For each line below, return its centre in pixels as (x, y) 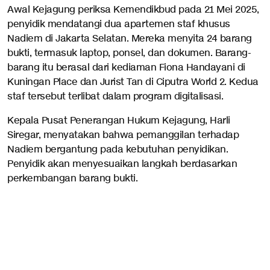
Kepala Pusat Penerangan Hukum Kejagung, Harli (119, 121)
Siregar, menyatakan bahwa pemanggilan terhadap (123, 135)
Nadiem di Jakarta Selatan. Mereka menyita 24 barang (130, 39)
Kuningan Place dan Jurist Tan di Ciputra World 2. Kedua (133, 82)
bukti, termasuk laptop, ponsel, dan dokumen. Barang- (129, 53)
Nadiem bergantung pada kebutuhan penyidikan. (118, 150)
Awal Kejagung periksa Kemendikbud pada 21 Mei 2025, (133, 10)
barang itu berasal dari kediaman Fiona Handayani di (126, 68)
